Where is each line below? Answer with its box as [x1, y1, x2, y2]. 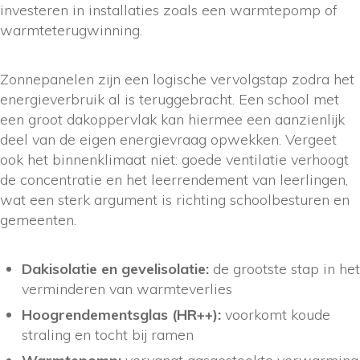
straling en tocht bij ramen [22, 325, 194, 344]
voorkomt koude [221, 305, 330, 324]
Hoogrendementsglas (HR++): [22, 305, 221, 324]
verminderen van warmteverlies [22, 279, 232, 298]
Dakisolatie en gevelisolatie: [22, 259, 209, 278]
